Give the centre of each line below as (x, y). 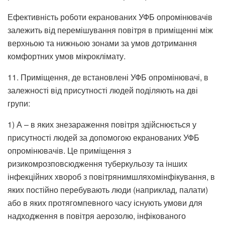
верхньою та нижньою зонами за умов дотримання (102, 43)
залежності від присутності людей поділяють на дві (103, 90)
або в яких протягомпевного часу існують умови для (105, 202)
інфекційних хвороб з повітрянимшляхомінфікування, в (111, 176)
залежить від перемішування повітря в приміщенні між (110, 30)
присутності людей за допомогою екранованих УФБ (103, 137)
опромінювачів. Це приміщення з (69, 150)
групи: (19, 103)
